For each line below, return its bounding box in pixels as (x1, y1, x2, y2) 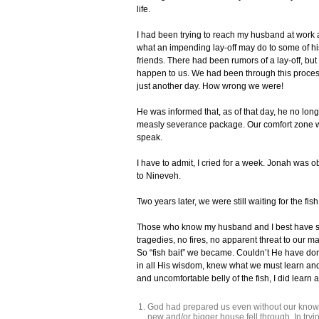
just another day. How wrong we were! (137, 81, 283, 92)
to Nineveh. (137, 171, 181, 182)
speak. (137, 132, 162, 143)
